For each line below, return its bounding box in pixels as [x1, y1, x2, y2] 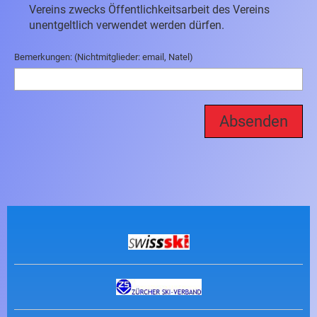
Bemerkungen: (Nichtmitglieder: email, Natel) [14, 52, 193, 62]
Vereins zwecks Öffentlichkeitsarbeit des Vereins [29, 3, 270, 16]
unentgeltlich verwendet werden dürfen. [29, 18, 224, 32]
